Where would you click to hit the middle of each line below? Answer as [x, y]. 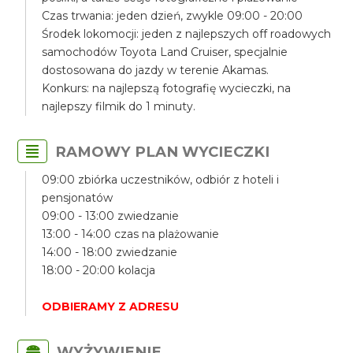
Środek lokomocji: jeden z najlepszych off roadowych [187, 34]
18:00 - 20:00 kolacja [99, 270]
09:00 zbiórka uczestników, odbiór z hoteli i [161, 180]
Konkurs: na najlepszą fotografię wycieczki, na [167, 88]
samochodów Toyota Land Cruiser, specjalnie [165, 52]
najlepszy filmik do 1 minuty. [119, 106]
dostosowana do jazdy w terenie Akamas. [156, 70]
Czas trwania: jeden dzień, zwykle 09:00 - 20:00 [173, 16]
